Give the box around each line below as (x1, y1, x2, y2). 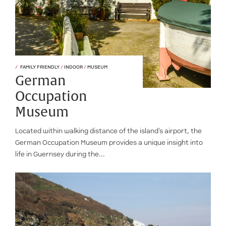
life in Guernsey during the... (15, 150, 105, 158)
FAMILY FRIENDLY (20, 64, 61, 70)
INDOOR (63, 64, 84, 70)
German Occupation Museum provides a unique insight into (15, 139, 203, 146)
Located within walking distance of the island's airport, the (15, 127, 202, 135)
